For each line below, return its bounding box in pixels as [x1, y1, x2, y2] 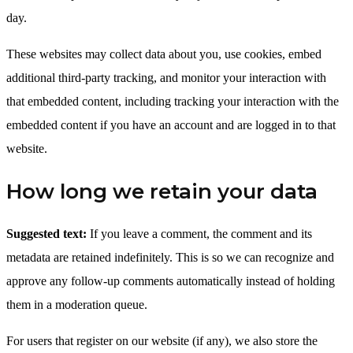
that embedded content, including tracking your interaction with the [6, 94, 339, 108]
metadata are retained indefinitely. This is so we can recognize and [6, 250, 334, 264]
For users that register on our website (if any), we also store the [6, 333, 318, 347]
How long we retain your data [6, 178, 318, 204]
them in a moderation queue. [6, 297, 147, 311]
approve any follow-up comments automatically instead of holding [6, 273, 335, 288]
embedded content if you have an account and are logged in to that [6, 117, 336, 132]
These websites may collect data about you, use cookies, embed [6, 46, 321, 61]
